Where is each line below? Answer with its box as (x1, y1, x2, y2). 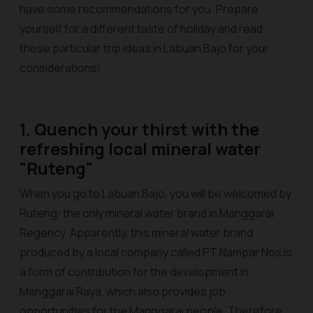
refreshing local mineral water (20, 138, 261, 160)
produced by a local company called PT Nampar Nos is (20, 245, 292, 260)
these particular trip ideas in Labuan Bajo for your (20, 41, 269, 56)
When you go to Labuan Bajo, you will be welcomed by (20, 186, 291, 201)
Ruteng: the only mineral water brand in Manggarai (20, 205, 274, 221)
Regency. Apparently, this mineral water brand (20, 225, 253, 240)
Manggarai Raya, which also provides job (20, 284, 226, 299)
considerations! (20, 60, 101, 75)
